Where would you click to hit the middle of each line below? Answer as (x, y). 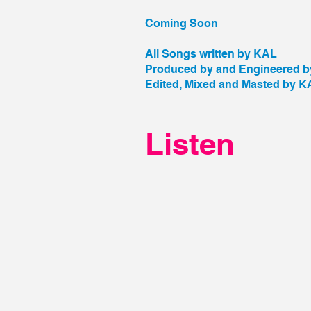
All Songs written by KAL (211, 54)
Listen (190, 144)
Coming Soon (182, 23)
